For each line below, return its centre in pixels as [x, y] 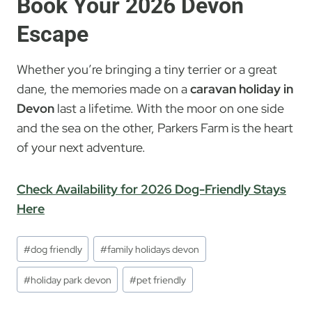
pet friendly [162, 279]
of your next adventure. [81, 148]
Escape [53, 34]
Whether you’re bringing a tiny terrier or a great [147, 70]
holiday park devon [71, 279]
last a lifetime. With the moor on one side [169, 109]
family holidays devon [154, 249]
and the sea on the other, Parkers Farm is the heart [155, 128]
